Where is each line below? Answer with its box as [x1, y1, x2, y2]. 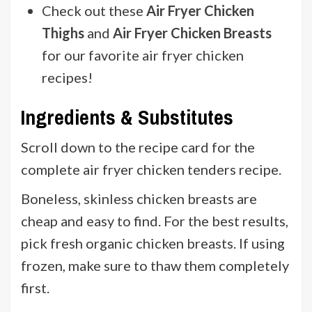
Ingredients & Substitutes [21, 102, 233, 131]
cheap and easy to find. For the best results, [21, 212, 288, 229]
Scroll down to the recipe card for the [21, 138, 255, 155]
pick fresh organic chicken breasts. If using [21, 234, 285, 251]
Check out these [42, 1, 146, 19]
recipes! [42, 68, 93, 86]
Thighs [42, 24, 84, 41]
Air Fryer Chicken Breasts [113, 24, 272, 41]
